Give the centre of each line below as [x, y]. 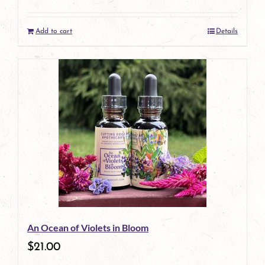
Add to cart [54, 31]
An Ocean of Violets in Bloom [88, 227]
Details [227, 31]
